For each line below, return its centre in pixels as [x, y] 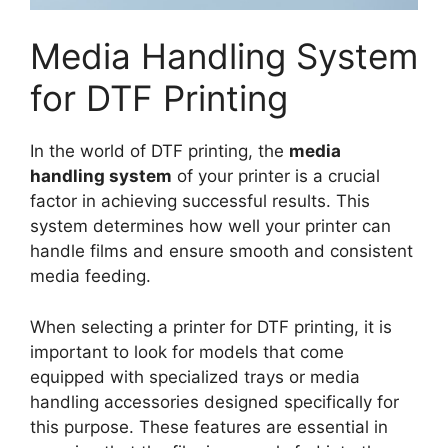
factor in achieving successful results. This [200, 201]
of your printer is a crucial [276, 176]
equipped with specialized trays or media [195, 376]
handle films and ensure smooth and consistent [221, 251]
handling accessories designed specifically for [214, 401]
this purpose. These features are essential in [209, 426]
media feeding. [90, 276]
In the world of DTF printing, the [159, 151]
